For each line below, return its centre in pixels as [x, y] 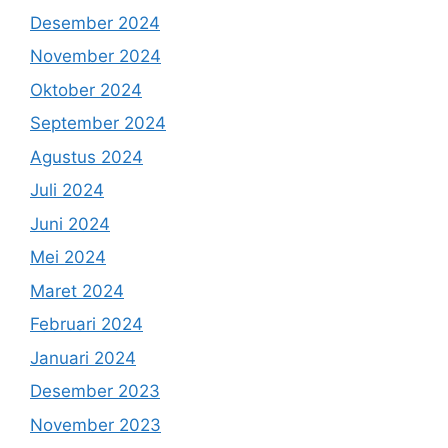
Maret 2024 [77, 290]
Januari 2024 [83, 357]
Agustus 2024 [86, 156]
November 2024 [95, 56]
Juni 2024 [70, 223]
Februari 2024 [86, 324]
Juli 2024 [67, 190]
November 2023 [95, 424]
